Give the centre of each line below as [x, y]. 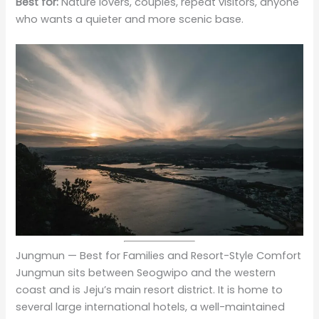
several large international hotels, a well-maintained [151, 307]
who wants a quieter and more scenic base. [130, 19]
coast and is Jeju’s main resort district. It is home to [150, 290]
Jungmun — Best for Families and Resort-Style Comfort [159, 256]
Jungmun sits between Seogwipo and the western [146, 273]
